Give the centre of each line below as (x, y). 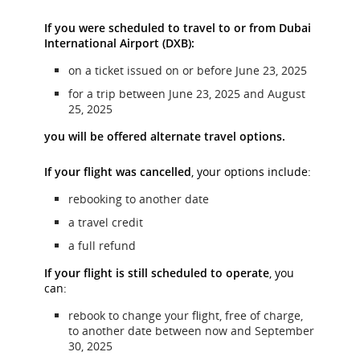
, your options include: (251, 172)
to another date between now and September (191, 331)
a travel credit (106, 222)
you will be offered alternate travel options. (165, 136)
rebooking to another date (139, 199)
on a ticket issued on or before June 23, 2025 (188, 70)
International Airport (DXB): (119, 43)
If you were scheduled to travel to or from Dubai (178, 28)
